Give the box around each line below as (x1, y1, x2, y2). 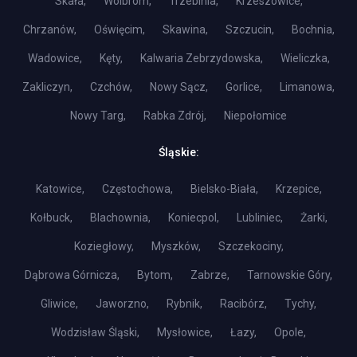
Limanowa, (280, 80, 335, 93)
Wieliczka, (280, 52, 330, 65)
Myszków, (151, 240, 201, 253)
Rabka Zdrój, (143, 109, 206, 122)
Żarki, (300, 211, 328, 224)
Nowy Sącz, (150, 80, 208, 93)
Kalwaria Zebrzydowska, (139, 52, 263, 65)
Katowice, (35, 182, 84, 195)
